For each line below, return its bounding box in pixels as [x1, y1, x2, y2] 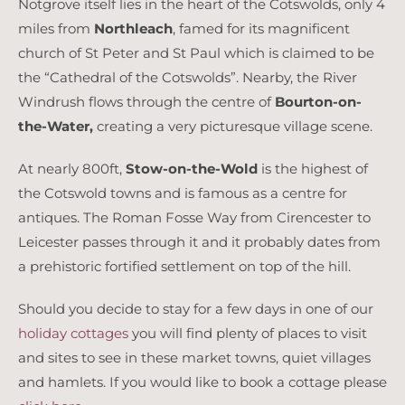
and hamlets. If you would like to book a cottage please [17, 373, 387, 391]
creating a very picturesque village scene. [92, 118, 372, 136]
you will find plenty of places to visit [127, 325, 367, 343]
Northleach [93, 20, 173, 38]
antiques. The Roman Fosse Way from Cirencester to [17, 209, 371, 227]
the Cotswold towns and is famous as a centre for [17, 184, 347, 202]
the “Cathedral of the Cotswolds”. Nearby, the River [17, 69, 357, 87]
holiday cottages [17, 325, 128, 343]
